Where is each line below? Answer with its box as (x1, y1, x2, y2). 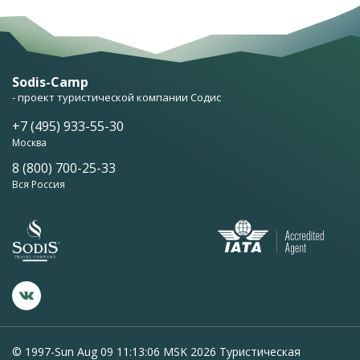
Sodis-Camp (12, 73, 88, 91)
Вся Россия (12, 178, 65, 191)
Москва (12, 136, 47, 149)
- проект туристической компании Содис (12, 90, 221, 104)
